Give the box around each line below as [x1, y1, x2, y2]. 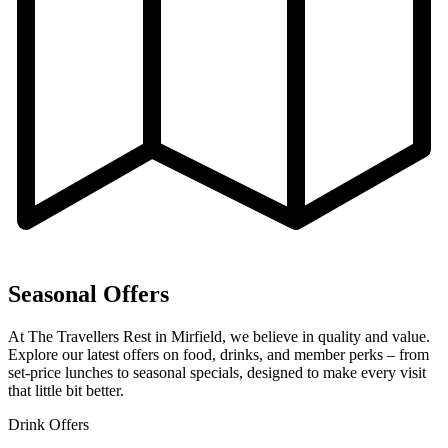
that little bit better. [8, 381, 124, 399]
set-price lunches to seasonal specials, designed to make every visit [8, 363, 426, 381]
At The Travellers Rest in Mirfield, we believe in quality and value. [8, 327, 430, 345]
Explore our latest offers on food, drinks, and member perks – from [8, 345, 429, 363]
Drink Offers [8, 415, 89, 433]
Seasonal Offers [8, 280, 169, 307]
